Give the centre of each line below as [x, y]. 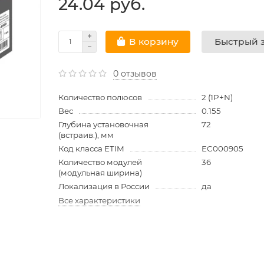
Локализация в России [104, 186]
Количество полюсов [100, 97]
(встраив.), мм [86, 135]
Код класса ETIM [91, 148]
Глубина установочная [103, 124]
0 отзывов [135, 73]
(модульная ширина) [100, 172]
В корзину [154, 42]
